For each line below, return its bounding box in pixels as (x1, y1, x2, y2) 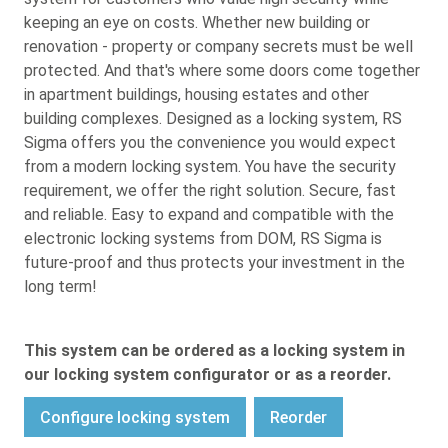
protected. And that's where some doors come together (24, 61, 420, 81)
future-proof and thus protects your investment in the (24, 253, 405, 273)
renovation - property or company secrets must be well (24, 37, 413, 57)
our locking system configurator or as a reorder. (24, 365, 391, 385)
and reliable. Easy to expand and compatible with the (24, 205, 394, 225)
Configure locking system (40, 407, 230, 427)
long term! (24, 277, 97, 297)
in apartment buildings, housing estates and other (24, 85, 369, 105)
